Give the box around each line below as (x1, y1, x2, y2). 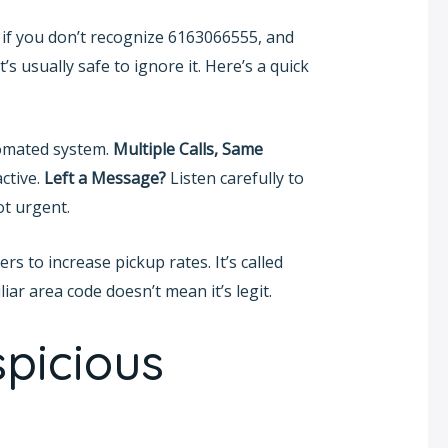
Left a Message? (43, 167, 166, 190)
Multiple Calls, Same (112, 138, 263, 161)
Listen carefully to (165, 167, 304, 190)
